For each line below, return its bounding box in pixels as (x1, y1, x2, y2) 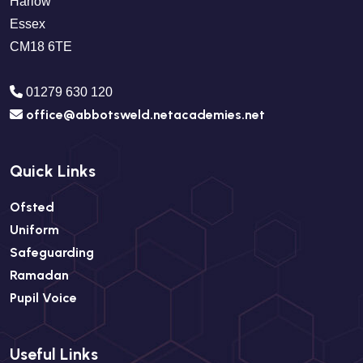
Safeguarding (10, 245, 94, 260)
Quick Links (10, 161, 96, 181)
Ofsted (10, 199, 54, 215)
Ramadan (10, 267, 69, 283)
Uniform (10, 222, 59, 237)
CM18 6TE (10, 40, 72, 53)
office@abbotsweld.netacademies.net (26, 107, 265, 122)
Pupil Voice (10, 290, 77, 305)
